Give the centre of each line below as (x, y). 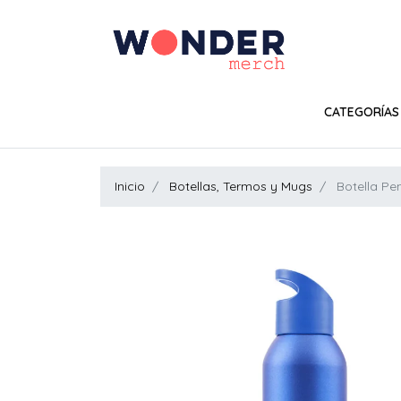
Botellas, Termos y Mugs (241, 186)
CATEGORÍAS (361, 111)
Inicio (130, 186)
